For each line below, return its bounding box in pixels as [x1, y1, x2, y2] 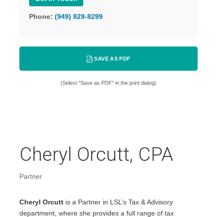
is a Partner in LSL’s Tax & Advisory [63, 198, 173, 206]
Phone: [29, 13, 53, 20]
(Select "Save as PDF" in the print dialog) [61, 80, 156, 86]
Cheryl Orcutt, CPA [19, 143, 173, 166]
